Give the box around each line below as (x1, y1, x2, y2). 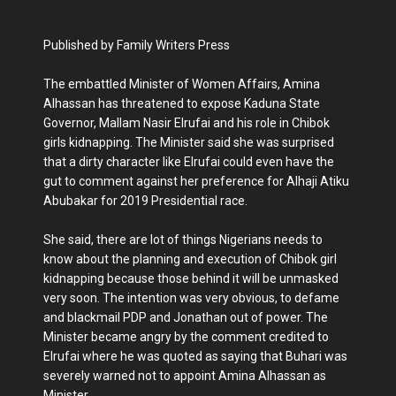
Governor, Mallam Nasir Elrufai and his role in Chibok (43, 116, 330, 130)
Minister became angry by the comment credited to (43, 330, 329, 344)
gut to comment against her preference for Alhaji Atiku (43, 174, 349, 188)
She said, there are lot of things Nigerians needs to (43, 232, 323, 247)
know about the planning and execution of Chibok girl (43, 252, 337, 266)
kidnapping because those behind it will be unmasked (43, 271, 339, 286)
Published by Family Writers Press (43, 38, 230, 52)
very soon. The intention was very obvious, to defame (43, 291, 339, 305)
